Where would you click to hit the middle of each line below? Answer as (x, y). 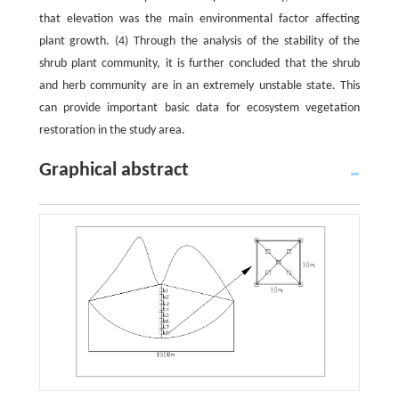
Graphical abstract (114, 171)
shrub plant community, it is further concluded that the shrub (199, 64)
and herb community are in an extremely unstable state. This (199, 86)
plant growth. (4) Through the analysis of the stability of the (199, 41)
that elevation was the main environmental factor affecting (199, 19)
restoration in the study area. (112, 130)
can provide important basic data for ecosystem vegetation (199, 108)
